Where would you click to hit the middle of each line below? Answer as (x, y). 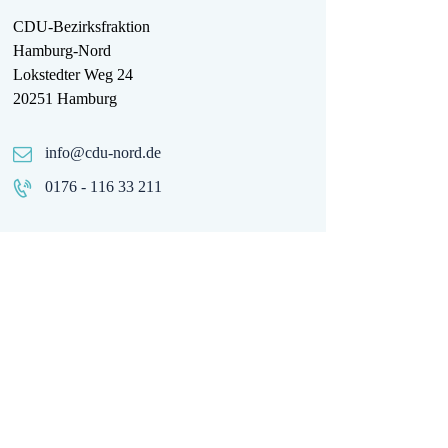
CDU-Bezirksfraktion (82, 27)
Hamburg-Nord (62, 51)
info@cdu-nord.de (103, 153)
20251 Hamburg (65, 99)
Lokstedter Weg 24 (73, 75)
